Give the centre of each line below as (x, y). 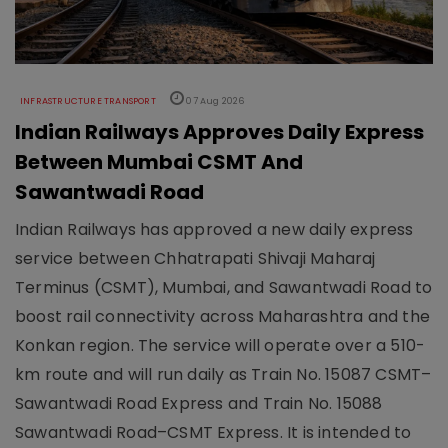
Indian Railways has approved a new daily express (214, 230)
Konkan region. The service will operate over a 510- (220, 346)
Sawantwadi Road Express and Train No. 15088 (199, 404)
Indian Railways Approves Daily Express (219, 132)
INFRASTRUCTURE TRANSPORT (88, 101)
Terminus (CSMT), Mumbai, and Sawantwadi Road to (224, 288)
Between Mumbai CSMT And (159, 162)
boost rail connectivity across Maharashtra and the (223, 317)
